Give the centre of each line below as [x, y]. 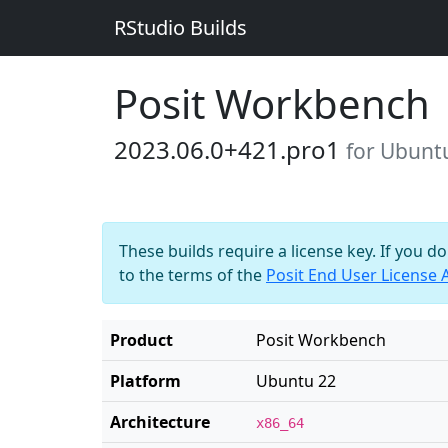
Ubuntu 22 [296, 381]
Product [141, 340]
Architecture [160, 422]
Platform [145, 381]
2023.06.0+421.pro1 [230, 149]
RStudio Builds [180, 27]
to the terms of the [192, 275]
